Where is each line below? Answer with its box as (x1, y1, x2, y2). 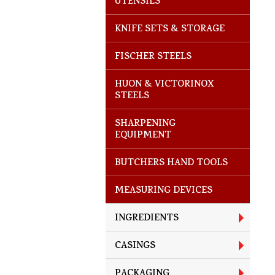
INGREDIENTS (115, 211, 179, 227)
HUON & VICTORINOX (115, 77, 214, 93)
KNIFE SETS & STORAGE (115, 22, 225, 37)
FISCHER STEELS (115, 50, 192, 65)
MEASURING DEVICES (115, 184, 212, 199)
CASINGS (115, 239, 155, 254)
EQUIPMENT (115, 128, 171, 144)
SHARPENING (115, 117, 176, 132)
